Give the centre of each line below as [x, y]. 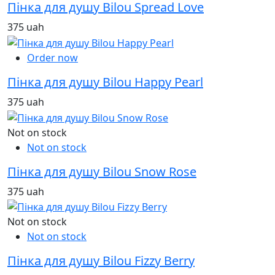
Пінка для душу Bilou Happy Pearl [105, 82]
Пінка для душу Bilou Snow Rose [102, 171]
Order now [52, 57]
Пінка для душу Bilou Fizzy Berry [101, 261]
